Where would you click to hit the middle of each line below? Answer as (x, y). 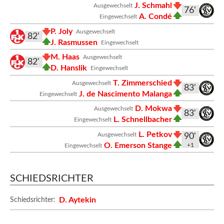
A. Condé (155, 16)
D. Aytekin (77, 200)
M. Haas (65, 57)
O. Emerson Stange (138, 145)
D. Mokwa (153, 109)
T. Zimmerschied (142, 83)
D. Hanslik (69, 68)
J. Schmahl (153, 6)
